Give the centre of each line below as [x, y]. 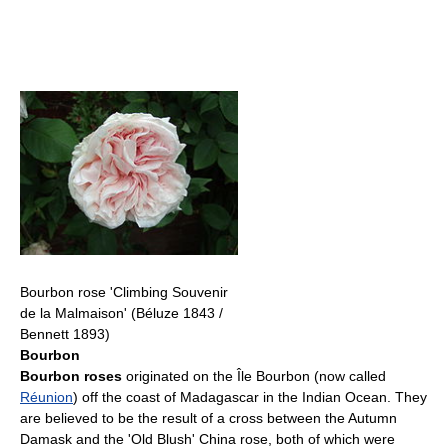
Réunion [46, 396]
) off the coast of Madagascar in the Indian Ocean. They [250, 396]
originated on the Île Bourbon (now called [254, 375]
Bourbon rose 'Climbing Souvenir [124, 291]
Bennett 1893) [65, 333]
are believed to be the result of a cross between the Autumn [208, 417]
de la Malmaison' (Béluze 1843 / [121, 312]
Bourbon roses [71, 375]
